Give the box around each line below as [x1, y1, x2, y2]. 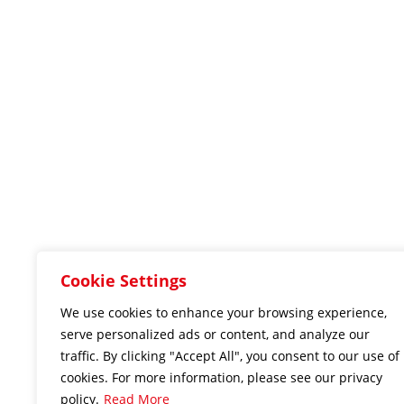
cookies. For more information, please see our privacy [60, 369, 382, 386]
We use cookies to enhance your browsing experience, [60, 304, 387, 321]
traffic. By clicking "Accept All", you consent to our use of [60, 347, 399, 364]
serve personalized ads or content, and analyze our [60, 326, 370, 343]
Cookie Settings [60, 270, 187, 291]
